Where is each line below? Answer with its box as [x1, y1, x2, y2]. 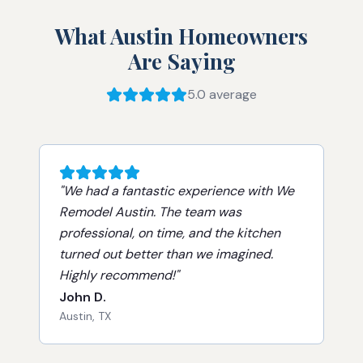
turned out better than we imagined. [59, 246, 273, 263]
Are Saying [127, 47, 236, 75]
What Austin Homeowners [55, 22, 308, 50]
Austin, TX [59, 309, 111, 323]
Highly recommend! [59, 267, 175, 284]
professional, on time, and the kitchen [59, 224, 280, 241]
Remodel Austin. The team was [59, 203, 241, 220]
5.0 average [187, 86, 257, 103]
